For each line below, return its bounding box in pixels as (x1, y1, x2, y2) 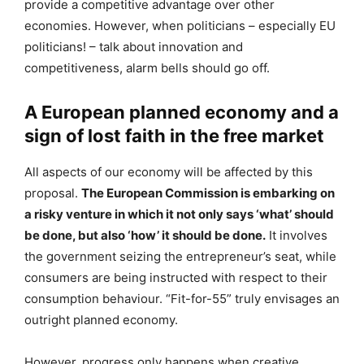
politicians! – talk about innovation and (24, 38, 243, 54)
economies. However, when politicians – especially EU (24, 17, 336, 33)
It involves (266, 227, 327, 243)
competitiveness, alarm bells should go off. (24, 59, 270, 76)
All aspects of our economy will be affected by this (24, 163, 313, 180)
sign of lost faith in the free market (24, 124, 324, 146)
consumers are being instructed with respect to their (24, 269, 327, 285)
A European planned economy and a (24, 101, 339, 123)
